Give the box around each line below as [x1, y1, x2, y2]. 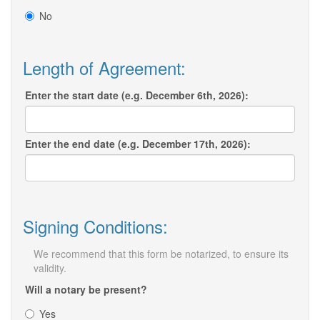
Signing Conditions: [23, 214, 168, 239]
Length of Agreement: [23, 55, 186, 81]
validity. [34, 261, 66, 276]
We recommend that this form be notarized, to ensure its [34, 246, 289, 261]
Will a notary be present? [25, 282, 147, 297]
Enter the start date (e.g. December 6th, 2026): [25, 88, 249, 103]
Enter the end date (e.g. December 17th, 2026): [25, 136, 251, 151]
